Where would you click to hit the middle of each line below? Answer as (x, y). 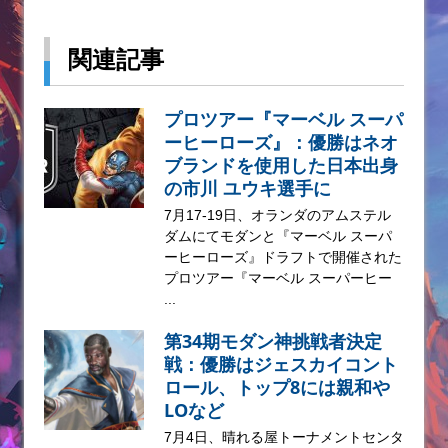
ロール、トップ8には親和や (277, 386)
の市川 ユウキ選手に (247, 187)
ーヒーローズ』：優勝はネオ (281, 141)
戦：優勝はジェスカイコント (281, 363)
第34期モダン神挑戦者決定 (273, 340)
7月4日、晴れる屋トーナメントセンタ (284, 436)
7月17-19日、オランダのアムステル (277, 214)
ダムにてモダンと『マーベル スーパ (278, 235)
